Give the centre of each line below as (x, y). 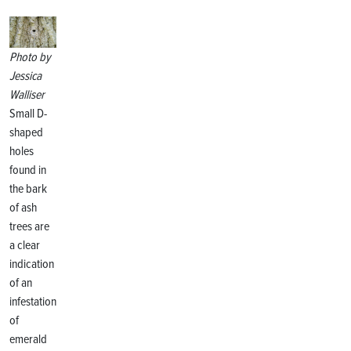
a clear (25, 246)
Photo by (30, 58)
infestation (33, 302)
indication (32, 264)
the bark (28, 189)
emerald (28, 340)
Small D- (28, 114)
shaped (26, 133)
